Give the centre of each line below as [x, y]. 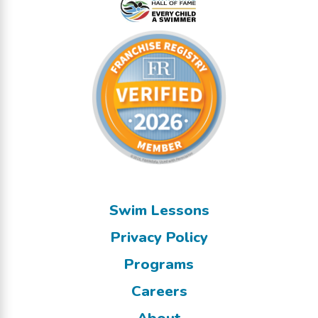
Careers [159, 291]
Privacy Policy [159, 237]
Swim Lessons [159, 210]
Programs [159, 264]
